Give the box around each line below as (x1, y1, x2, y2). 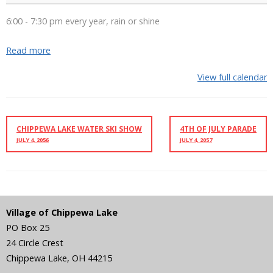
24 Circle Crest (6, 237, 63, 249)
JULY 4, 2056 (16, 136, 49, 144)
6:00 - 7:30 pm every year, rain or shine (6, 15, 160, 27)
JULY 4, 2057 (180, 136, 212, 144)
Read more (6, 44, 51, 56)
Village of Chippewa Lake (6, 207, 118, 218)
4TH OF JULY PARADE (180, 124, 257, 134)
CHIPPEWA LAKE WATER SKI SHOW (16, 124, 142, 134)
